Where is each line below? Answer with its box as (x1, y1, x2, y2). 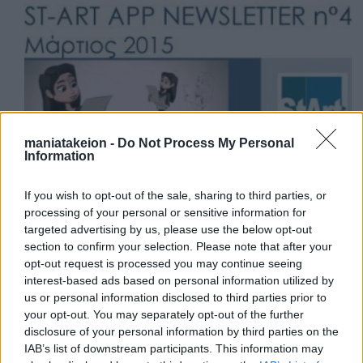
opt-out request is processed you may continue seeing (24, 257, 302, 270)
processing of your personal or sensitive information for (24, 206, 306, 219)
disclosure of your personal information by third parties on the (24, 325, 339, 338)
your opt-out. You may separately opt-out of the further (24, 308, 304, 321)
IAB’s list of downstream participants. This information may (24, 342, 323, 355)
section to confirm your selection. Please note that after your (24, 240, 332, 253)
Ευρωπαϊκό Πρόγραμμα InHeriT (24, 313, 191, 328)
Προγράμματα (12, 280, 100, 297)
